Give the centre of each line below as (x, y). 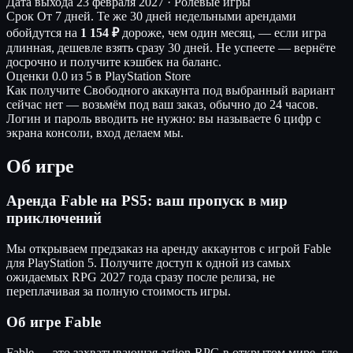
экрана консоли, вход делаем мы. (95, 132)
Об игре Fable (54, 321)
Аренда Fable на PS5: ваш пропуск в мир (147, 201)
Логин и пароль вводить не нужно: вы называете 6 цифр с (163, 118)
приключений (54, 218)
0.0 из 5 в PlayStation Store (121, 76)
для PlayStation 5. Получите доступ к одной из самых (149, 263)
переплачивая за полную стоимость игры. (119, 292)
